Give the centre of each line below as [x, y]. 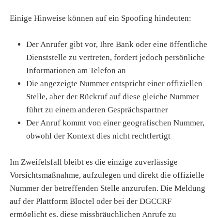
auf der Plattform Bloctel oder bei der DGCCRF [91, 201]
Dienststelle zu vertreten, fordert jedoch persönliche [116, 57]
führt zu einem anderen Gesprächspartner [97, 109]
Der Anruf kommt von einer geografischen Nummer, [115, 123]
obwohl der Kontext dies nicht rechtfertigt [98, 136]
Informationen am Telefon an [76, 70]
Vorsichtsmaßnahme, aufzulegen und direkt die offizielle [107, 175]
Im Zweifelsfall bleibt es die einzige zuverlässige [94, 162]
